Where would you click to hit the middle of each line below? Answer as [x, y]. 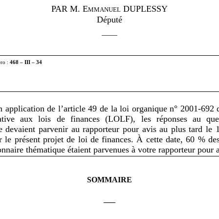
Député [109, 20]
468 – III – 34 [26, 63]
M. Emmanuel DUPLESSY [119, 9]
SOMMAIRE [109, 179]
